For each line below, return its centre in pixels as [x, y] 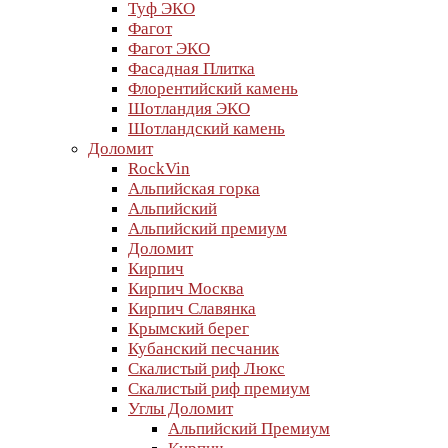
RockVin [159, 168]
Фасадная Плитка [191, 68]
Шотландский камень [206, 128]
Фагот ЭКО [169, 48]
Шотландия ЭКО [189, 108]
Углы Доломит [180, 408]
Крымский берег [188, 328]
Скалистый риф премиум [219, 388]
